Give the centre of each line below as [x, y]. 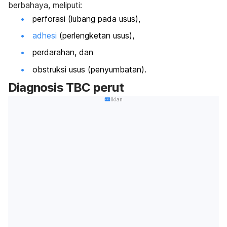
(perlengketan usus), [97, 35]
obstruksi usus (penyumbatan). [89, 69]
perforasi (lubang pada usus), [88, 18]
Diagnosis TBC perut [66, 88]
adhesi [45, 35]
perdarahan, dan [64, 52]
